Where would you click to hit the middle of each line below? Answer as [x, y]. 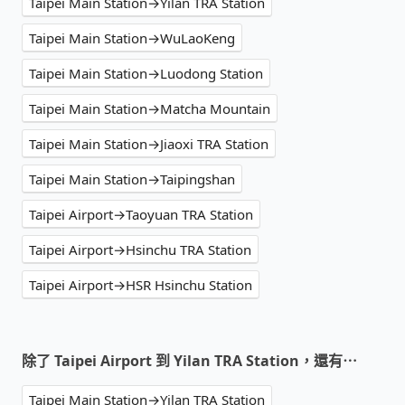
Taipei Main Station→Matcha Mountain [150, 109]
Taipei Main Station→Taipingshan [132, 179]
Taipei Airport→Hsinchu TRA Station [140, 250]
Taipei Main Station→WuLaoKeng [132, 38]
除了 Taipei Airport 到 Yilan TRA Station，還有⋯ [189, 361]
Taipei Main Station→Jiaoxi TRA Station [149, 144]
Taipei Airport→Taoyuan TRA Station [141, 215]
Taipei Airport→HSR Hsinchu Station [141, 285]
